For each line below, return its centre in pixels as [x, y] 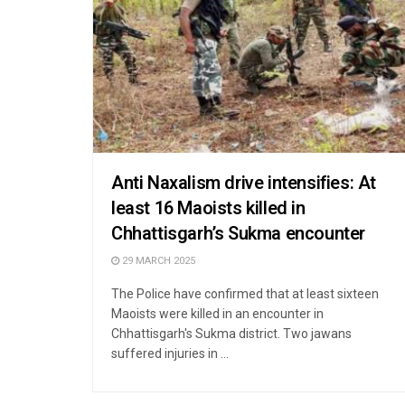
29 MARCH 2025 [157, 260]
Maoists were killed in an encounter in [217, 313]
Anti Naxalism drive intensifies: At [244, 183]
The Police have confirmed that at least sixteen [245, 293]
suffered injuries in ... [170, 353]
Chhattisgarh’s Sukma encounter [239, 233]
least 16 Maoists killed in [208, 208]
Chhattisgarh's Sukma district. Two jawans [231, 333]
